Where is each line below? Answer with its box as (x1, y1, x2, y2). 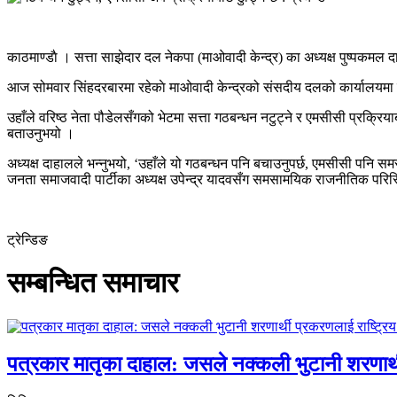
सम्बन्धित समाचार (7, 267, 179, 300)
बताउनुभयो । (7, 125, 74, 141)
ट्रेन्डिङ (7, 231, 48, 247)
